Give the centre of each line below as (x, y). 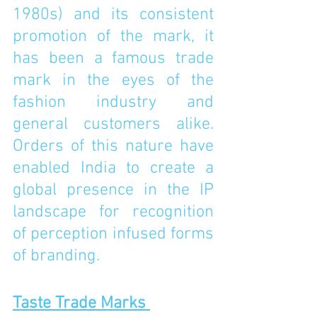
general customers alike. (113, 125)
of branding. (56, 256)
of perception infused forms (113, 234)
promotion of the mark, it (113, 37)
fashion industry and (113, 103)
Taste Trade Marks (81, 304)
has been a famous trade (113, 59)
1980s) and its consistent (113, 15)
